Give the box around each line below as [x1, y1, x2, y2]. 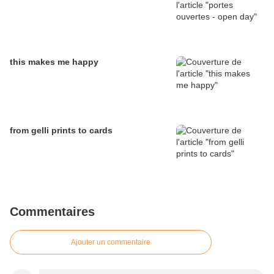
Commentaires [10, 205, 95, 219]
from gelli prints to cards [10, 125, 113, 136]
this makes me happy [10, 57, 98, 67]
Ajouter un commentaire [71, 238, 150, 247]
